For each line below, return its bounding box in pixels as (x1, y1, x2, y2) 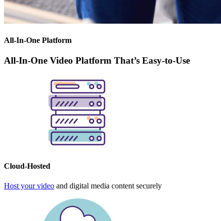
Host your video (4, 181, 54, 190)
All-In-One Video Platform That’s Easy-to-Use (4, 55, 190, 66)
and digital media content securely (54, 181, 162, 190)
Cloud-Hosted (4, 162, 50, 171)
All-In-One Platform (4, 36, 72, 45)
